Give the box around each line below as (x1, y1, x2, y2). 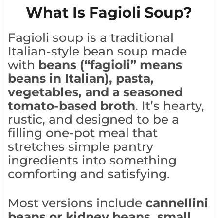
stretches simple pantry (7, 139, 153, 154)
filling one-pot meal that (7, 126, 158, 141)
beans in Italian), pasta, (7, 71, 154, 86)
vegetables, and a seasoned (7, 85, 183, 100)
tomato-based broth (7, 98, 135, 113)
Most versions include (7, 196, 145, 211)
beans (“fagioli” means (38, 57, 182, 73)
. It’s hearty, (135, 98, 204, 113)
